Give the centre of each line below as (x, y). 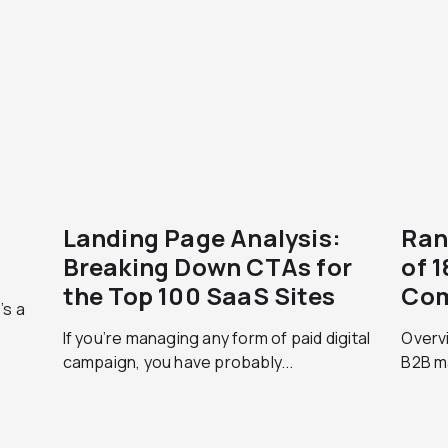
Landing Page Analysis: (202, 237)
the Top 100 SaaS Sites (199, 295)
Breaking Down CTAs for (207, 266)
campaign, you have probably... (178, 362)
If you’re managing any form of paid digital (216, 338)
